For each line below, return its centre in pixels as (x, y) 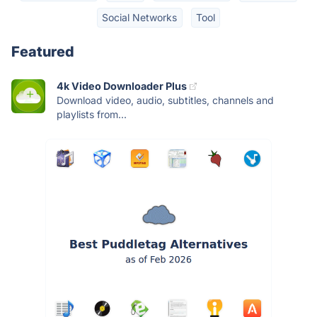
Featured (43, 52)
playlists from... (92, 115)
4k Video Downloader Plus (122, 86)
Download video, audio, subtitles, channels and (165, 100)
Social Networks (140, 17)
